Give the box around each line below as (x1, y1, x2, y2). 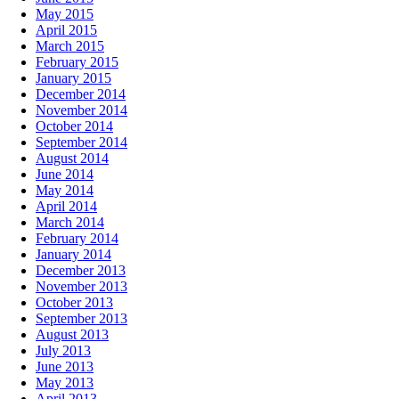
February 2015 (36, 53, 118, 69)
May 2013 (36, 374, 94, 390)
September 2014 (36, 134, 127, 150)
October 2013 (36, 294, 113, 310)
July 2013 (36, 342, 91, 358)
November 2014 (36, 102, 127, 118)
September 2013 (36, 310, 127, 326)
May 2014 (36, 182, 94, 198)
